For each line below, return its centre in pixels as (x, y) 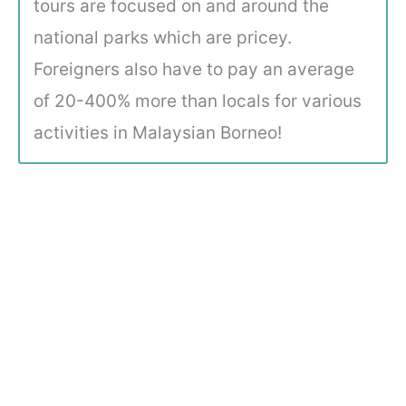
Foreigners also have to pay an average (194, 69)
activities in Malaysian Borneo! (158, 132)
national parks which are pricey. (163, 37)
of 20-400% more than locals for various (198, 101)
